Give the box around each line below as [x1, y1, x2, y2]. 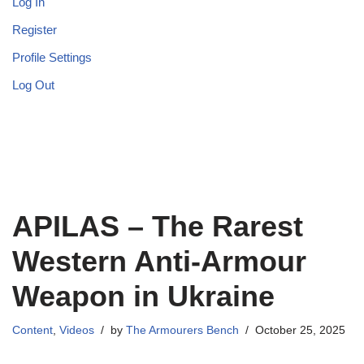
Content [12, 324, 53, 337]
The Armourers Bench [126, 324, 239, 337]
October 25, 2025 [255, 324, 345, 337]
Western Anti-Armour [12, 245, 306, 279]
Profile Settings [12, 50, 92, 65]
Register [12, 23, 57, 37]
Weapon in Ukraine [12, 279, 275, 314]
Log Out [12, 78, 54, 93]
